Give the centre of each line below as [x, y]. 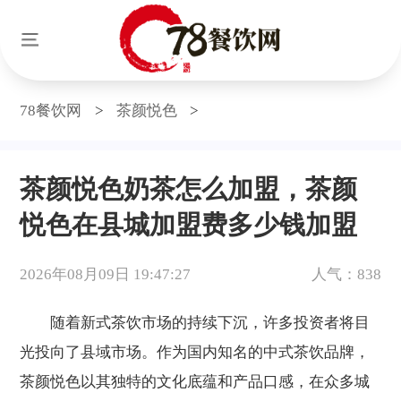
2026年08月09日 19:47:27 [106, 275]
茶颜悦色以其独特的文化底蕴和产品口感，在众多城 [195, 381]
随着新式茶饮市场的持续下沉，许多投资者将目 [195, 322]
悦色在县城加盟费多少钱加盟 [189, 224]
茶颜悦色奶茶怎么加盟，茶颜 [189, 188]
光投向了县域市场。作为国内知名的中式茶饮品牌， [195, 352]
